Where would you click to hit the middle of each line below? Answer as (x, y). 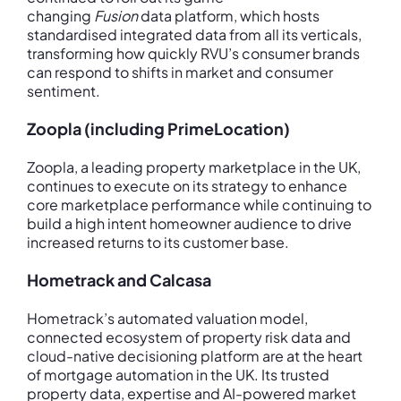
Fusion (117, 16)
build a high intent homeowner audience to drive (189, 223)
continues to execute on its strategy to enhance (187, 186)
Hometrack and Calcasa (119, 280)
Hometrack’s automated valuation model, (167, 318)
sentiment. (64, 91)
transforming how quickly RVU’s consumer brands (193, 53)
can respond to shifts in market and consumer (180, 72)
